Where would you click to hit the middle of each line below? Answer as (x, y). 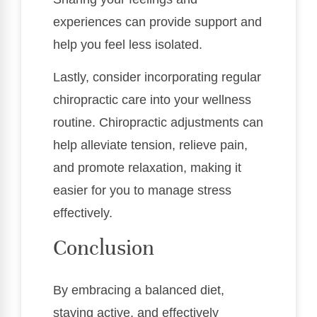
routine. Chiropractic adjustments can (158, 123)
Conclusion (104, 248)
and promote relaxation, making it (147, 168)
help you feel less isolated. (128, 44)
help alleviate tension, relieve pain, (150, 145)
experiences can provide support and (157, 22)
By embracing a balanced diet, (139, 290)
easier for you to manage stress (142, 191)
